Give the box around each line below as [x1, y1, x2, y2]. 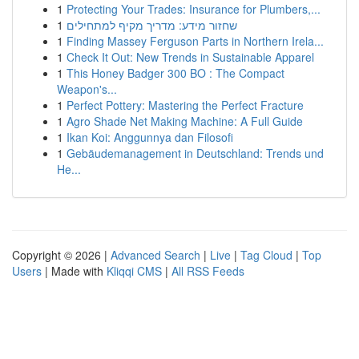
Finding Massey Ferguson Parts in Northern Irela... [67, 33, 324, 49]
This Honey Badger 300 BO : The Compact [67, 65, 284, 81]
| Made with [42, 263, 107, 279]
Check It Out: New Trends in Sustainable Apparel [67, 49, 314, 65]
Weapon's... [57, 81, 117, 97]
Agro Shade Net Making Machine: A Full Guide [67, 113, 303, 129]
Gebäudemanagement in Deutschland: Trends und [67, 145, 324, 161]
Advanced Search [111, 247, 200, 263]
